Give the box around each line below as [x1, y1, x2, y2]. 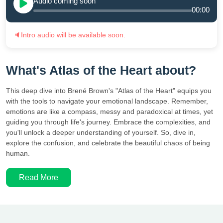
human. [6, 149, 30, 157]
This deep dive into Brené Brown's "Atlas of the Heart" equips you [6, 86, 212, 95]
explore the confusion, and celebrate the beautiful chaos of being [6, 138, 210, 147]
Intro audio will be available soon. [21, 30, 125, 39]
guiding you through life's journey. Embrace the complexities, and [6, 117, 211, 126]
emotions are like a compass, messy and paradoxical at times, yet [6, 107, 213, 115]
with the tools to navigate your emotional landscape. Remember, [6, 97, 208, 105]
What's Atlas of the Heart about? [6, 63, 196, 77]
